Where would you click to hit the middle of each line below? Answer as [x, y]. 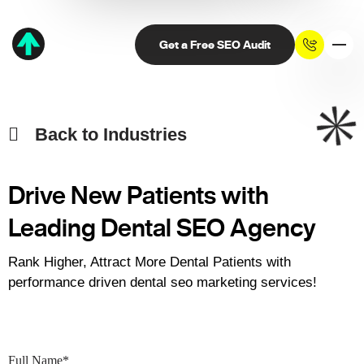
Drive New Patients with [139, 195]
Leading [52, 227]
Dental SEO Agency [206, 227]
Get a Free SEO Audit [215, 45]
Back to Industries [110, 134]
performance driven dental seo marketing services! [162, 282]
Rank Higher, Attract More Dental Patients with [149, 262]
